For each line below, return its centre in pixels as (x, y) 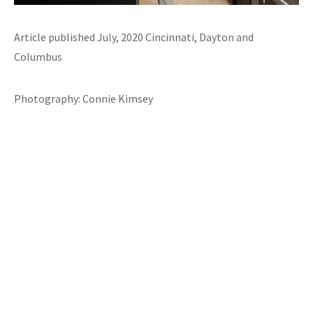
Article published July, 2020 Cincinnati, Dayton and (134, 37)
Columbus (38, 56)
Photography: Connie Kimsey (83, 98)
